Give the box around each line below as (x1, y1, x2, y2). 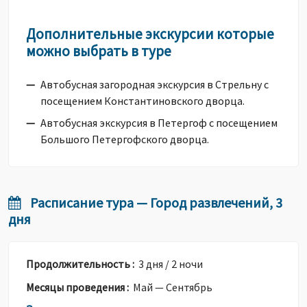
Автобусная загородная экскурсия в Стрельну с (40, 77, 269, 91)
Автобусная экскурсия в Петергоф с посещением (40, 116, 278, 130)
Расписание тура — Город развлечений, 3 (27, 194, 282, 211)
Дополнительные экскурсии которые (26, 25, 274, 43)
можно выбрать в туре (26, 42, 171, 60)
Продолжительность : (26, 257, 138, 271)
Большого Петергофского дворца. (40, 132, 209, 146)
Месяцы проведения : (26, 280, 131, 294)
